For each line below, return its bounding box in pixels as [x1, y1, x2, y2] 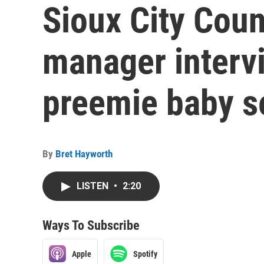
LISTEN [77, 180, 111, 192]
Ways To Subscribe [42, 218, 140, 233]
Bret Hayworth [55, 148, 113, 160]
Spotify [133, 249, 157, 259]
